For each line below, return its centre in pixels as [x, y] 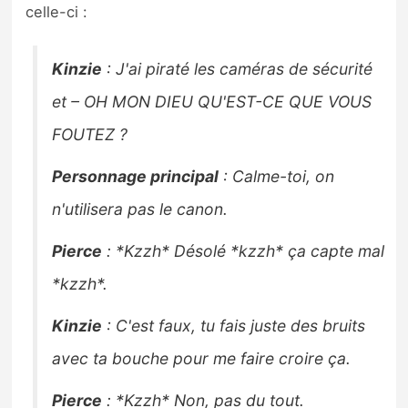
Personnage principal [136, 176]
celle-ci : [57, 11]
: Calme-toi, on [277, 176]
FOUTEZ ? [90, 134]
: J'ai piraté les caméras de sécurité [238, 68]
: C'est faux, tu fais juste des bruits [234, 325]
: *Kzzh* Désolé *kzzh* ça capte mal [244, 250]
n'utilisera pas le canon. [140, 209]
